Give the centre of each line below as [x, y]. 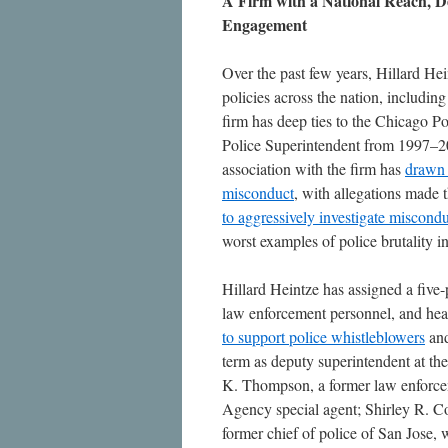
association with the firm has [313, 168]
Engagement [264, 24]
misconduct [258, 192]
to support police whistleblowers [323, 336]
